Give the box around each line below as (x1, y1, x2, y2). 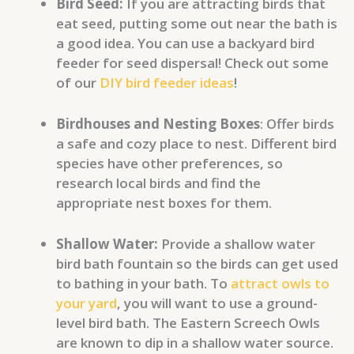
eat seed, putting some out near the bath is (56, 13, 337, 32)
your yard (56, 294, 117, 313)
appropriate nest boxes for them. (56, 194, 272, 213)
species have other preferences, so (56, 154, 283, 173)
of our (56, 73, 100, 92)
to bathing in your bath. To (56, 274, 231, 293)
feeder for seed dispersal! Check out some (56, 53, 329, 72)
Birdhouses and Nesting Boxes (56, 115, 260, 134)
